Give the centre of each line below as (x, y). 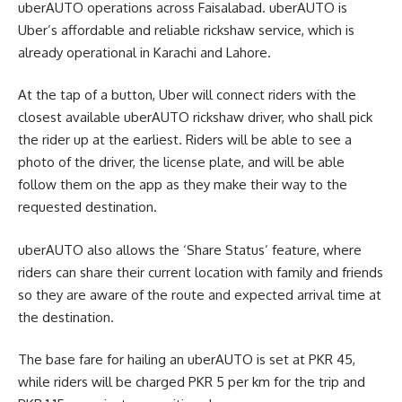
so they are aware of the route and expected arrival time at (200, 294)
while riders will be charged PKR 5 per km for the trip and (192, 382)
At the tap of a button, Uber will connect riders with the (187, 95)
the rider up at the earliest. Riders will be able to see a (185, 140)
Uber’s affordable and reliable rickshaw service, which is (186, 30)
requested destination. (87, 207)
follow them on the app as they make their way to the (183, 185)
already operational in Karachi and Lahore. (144, 52)
